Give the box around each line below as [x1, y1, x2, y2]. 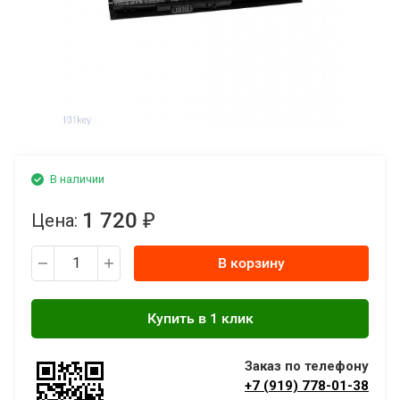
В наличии [50, 172, 104, 186]
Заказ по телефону [245, 358, 369, 374]
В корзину [218, 254, 285, 271]
